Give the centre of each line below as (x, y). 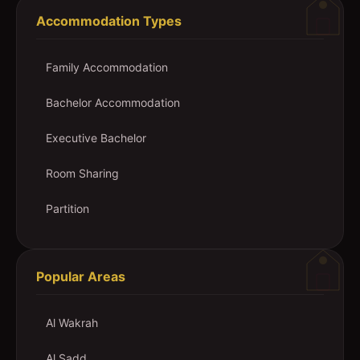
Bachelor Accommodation (113, 102)
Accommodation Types (109, 21)
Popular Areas (81, 276)
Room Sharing (82, 173)
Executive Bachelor (96, 138)
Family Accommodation (107, 67)
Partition (67, 209)
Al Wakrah (72, 323)
